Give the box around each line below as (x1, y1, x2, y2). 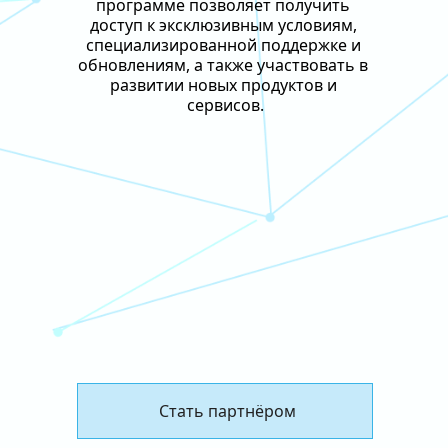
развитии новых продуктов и (109, 74, 337, 96)
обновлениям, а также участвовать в (78, 54, 368, 76)
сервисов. (186, 94, 264, 116)
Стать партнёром (158, 400, 296, 422)
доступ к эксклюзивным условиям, (89, 14, 357, 36)
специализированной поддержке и (85, 34, 361, 56)
